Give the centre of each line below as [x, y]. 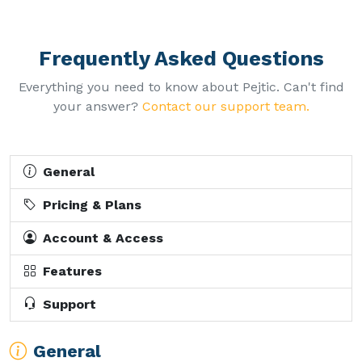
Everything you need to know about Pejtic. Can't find [181, 87]
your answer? [97, 106]
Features [72, 271]
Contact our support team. [225, 106]
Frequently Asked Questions [181, 59]
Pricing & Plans [92, 205]
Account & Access [103, 238]
